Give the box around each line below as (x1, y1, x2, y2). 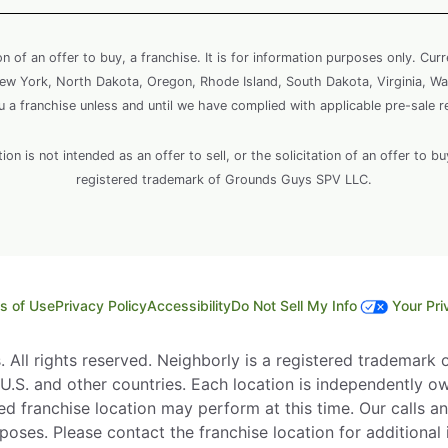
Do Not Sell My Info (231, 296, 357, 314)
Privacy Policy (55, 296, 147, 314)
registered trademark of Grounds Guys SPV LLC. (76, 171, 372, 187)
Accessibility (147, 296, 231, 314)
